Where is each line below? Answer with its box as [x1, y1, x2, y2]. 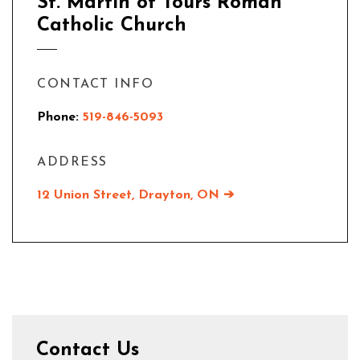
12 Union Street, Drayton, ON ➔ [37, 189, 234, 202]
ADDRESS [37, 156, 108, 169]
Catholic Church [37, 16, 186, 35]
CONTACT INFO [37, 78, 153, 91]
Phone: [37, 111, 83, 124]
